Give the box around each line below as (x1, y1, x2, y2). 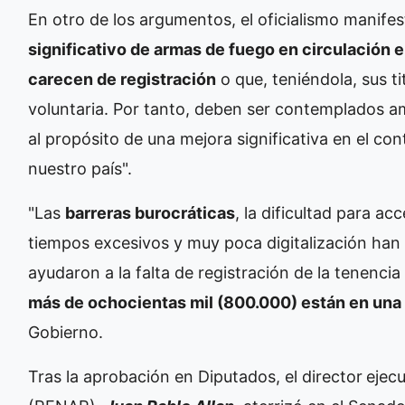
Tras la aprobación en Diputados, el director (28, 366, 363, 386)
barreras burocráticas (65, 202, 235, 222)
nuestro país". (28, 158, 132, 178)
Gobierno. (28, 322, 103, 342)
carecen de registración (28, 69, 216, 89)
